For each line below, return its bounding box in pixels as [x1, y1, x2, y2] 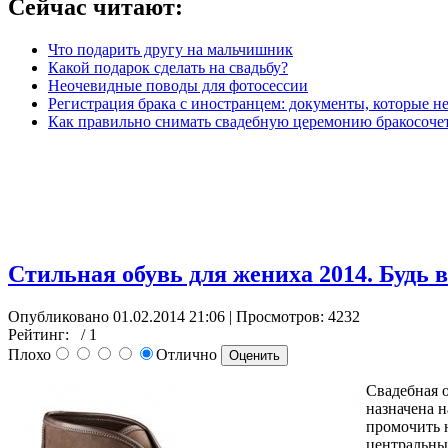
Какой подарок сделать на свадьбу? [48, 59, 288, 77]
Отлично [156, 346, 221, 364]
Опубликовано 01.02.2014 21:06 [8, 308, 225, 326]
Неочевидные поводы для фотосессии [48, 77, 308, 95]
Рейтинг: [8, 326, 77, 344]
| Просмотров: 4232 [225, 308, 360, 326]
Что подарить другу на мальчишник [48, 41, 293, 59]
